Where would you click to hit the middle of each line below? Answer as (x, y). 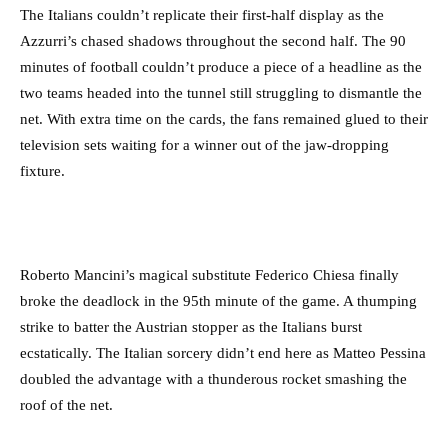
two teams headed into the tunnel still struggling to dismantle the (221, 93)
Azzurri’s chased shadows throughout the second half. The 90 (213, 41)
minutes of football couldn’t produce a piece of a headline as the (221, 67)
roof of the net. (66, 405)
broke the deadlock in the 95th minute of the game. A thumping (218, 301)
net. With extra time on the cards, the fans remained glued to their (224, 119)
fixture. (42, 171)
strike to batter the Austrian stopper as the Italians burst (191, 327)
